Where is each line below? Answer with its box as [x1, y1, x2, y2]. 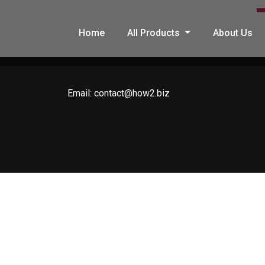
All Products [127, 27, 182, 38]
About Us [212, 27, 253, 38]
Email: [67, 88, 92, 99]
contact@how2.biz [92, 88, 170, 99]
